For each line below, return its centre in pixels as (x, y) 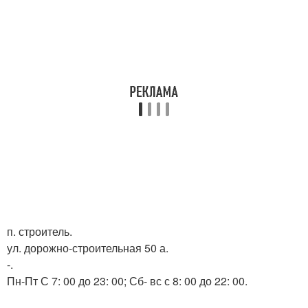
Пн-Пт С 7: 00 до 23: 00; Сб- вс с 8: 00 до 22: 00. (127, 281)
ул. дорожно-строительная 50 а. (88, 248)
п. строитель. (40, 231)
